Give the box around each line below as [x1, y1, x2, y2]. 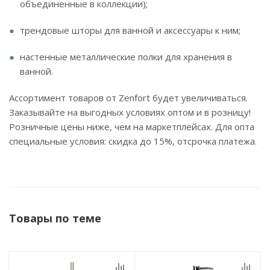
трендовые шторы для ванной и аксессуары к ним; [20, 24, 240, 36]
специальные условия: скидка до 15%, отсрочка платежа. [9, 135, 257, 147]
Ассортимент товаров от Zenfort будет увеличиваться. [9, 92, 248, 104]
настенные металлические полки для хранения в [20, 51, 232, 63]
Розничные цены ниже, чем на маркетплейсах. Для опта [9, 121, 254, 133]
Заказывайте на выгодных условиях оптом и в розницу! [9, 106, 251, 118]
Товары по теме [9, 211, 101, 225]
